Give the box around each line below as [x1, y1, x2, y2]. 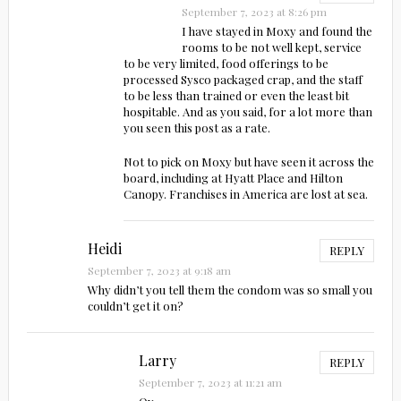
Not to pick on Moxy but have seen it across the [123, 154, 374, 170]
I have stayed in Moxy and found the [182, 23, 373, 39]
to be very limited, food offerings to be [123, 55, 328, 72]
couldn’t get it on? [87, 298, 183, 314]
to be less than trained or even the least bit [123, 88, 349, 104]
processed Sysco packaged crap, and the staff [123, 72, 363, 88]
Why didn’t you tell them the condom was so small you [87, 282, 372, 298]
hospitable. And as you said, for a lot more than [123, 104, 372, 120]
